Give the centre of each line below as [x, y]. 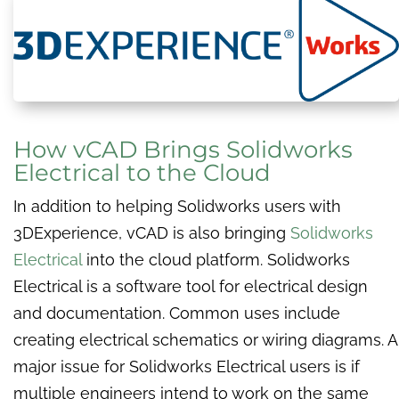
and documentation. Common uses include [177, 313]
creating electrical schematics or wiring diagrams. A [205, 340]
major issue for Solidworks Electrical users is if [187, 367]
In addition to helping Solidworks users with [177, 207]
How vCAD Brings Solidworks [183, 150]
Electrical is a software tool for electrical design [191, 287]
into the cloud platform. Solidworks [216, 260]
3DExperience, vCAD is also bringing [152, 233]
